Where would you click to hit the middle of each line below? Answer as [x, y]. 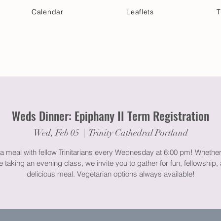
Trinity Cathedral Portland [138, 132]
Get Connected [82, 57]
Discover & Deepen [163, 57]
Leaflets [140, 12]
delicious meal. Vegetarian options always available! [110, 174]
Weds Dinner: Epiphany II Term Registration [110, 115]
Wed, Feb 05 [56, 132]
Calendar [48, 12]
